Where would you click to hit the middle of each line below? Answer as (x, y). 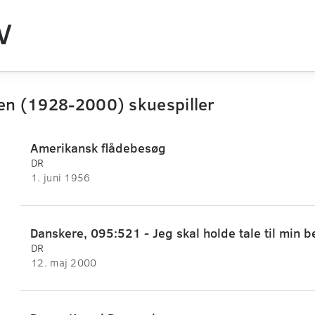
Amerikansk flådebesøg (98, 148)
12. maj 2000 (64, 263)
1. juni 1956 (61, 178)
